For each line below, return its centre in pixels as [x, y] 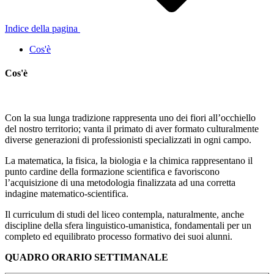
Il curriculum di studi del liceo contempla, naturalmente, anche [124, 215]
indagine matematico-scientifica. [67, 194]
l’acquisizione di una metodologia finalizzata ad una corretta [120, 183]
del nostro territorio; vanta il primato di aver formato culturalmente [132, 129]
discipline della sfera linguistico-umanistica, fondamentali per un [128, 226]
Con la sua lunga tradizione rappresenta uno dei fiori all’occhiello [130, 118]
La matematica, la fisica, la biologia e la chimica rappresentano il [129, 161]
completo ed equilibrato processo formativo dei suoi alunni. [119, 237]
